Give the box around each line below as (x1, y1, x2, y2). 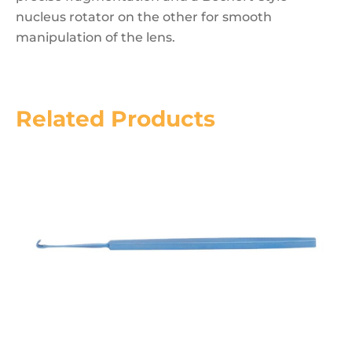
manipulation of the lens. (16, 30, 175, 46)
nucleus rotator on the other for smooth (16, 9, 272, 25)
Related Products (16, 105, 215, 133)
